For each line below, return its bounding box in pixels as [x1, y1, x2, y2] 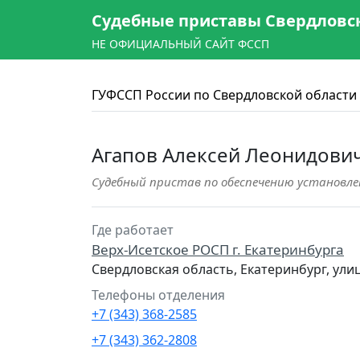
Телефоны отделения [92, 286, 225, 304]
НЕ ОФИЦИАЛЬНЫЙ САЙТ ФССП [92, 36, 269, 51]
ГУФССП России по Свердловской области [92, 86, 357, 104]
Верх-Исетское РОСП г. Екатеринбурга [92, 240, 344, 259]
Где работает [92, 221, 174, 239]
